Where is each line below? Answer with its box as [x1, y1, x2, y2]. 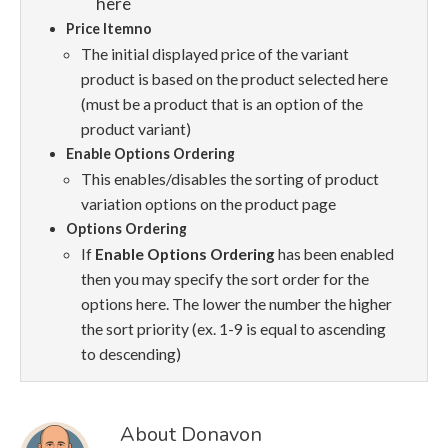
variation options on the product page [81, 194, 336, 214]
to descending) [81, 344, 181, 364]
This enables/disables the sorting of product [81, 169, 379, 189]
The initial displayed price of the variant [81, 44, 349, 64]
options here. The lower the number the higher [81, 294, 392, 314]
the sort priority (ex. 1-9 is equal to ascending [81, 319, 386, 339]
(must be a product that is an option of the [81, 94, 363, 114]
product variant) [81, 119, 191, 139]
